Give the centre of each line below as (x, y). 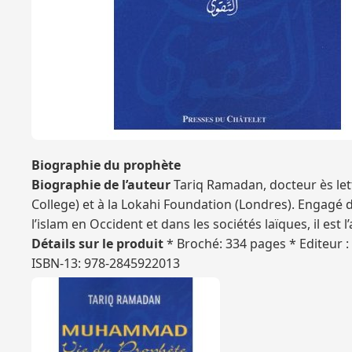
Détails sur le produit (97, 244)
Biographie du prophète (106, 165)
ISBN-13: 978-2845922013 (106, 263)
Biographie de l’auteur (101, 185)
